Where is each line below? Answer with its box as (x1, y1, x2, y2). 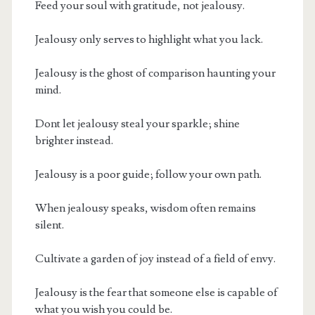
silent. (34, 217, 64, 232)
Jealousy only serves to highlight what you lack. (34, 32, 263, 46)
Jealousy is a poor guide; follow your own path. (34, 167, 262, 181)
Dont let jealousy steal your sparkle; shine (34, 116, 240, 131)
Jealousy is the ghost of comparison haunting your (34, 65, 276, 80)
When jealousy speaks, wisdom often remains (34, 200, 256, 215)
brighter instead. (34, 133, 113, 148)
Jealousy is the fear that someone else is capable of (34, 285, 278, 300)
